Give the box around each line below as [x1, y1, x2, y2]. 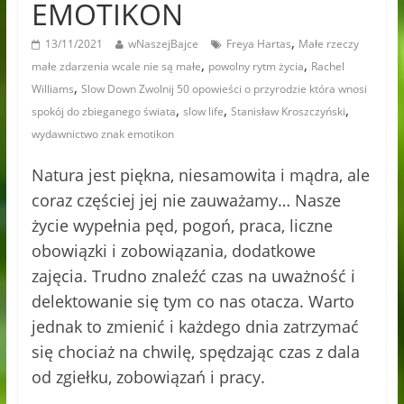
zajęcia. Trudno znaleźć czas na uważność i [31, 264, 355, 287]
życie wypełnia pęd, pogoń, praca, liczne [31, 214, 333, 236]
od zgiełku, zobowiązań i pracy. [31, 365, 265, 388]
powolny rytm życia [207, 58, 304, 74]
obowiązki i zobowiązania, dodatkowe [31, 239, 316, 262]
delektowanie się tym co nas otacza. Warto [31, 289, 354, 312]
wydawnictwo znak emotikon [31, 125, 174, 142]
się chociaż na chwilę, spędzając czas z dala [31, 340, 360, 363]
